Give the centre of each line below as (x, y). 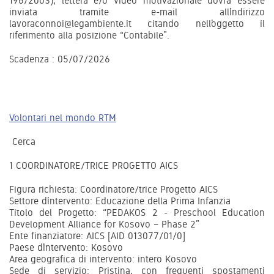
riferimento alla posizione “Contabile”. (89, 35)
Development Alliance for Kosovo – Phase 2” (104, 224)
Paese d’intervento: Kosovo (66, 247)
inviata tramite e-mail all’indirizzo (137, 12)
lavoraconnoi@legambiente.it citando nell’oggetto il (137, 23)
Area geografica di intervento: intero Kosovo (103, 259)
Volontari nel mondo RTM (63, 117)
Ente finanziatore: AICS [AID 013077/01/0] (97, 235)
